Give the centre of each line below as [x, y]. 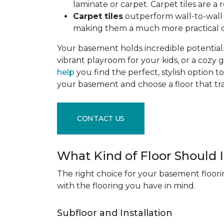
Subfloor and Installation [116, 213]
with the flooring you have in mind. [128, 186]
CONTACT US [101, 118]
